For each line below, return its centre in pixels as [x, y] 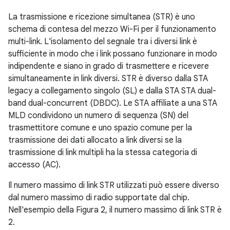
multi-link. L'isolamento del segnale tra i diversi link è [103, 41]
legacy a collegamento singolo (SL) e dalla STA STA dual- [112, 91]
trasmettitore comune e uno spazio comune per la [100, 128]
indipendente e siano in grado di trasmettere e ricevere [109, 66]
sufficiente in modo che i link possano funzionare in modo [113, 54]
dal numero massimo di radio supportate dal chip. [99, 197]
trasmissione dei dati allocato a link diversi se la [95, 140]
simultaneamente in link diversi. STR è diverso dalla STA [108, 78]
